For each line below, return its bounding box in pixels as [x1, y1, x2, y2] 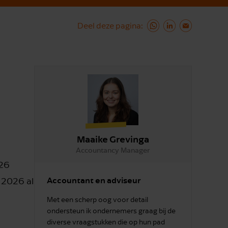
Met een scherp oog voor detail [47, 195, 148, 204]
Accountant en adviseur [47, 175, 141, 185]
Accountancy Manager [76, 146, 150, 154]
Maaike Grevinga [77, 133, 149, 145]
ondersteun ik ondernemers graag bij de [47, 207, 176, 215]
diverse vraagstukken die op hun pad [47, 218, 165, 226]
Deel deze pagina [77, 21, 141, 31]
